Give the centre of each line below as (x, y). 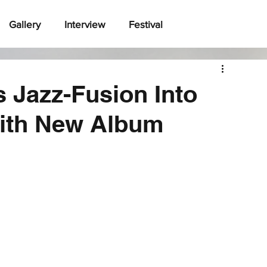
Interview (85, 24)
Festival (146, 24)
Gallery (25, 24)
